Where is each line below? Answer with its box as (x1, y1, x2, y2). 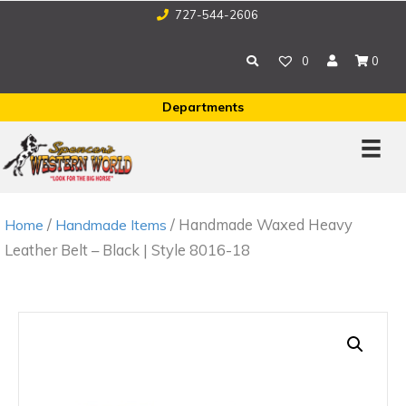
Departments (162, 99, 244, 115)
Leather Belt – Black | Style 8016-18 (5, 239, 250, 259)
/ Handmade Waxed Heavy (167, 214, 353, 234)
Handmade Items (55, 215, 167, 234)
